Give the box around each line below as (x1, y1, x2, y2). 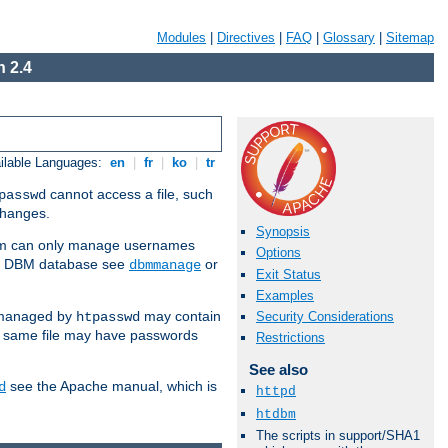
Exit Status (256, 266, 321, 282)
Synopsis (256, 224, 310, 240)
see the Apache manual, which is (6, 378, 217, 395)
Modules (157, 30, 206, 45)
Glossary (323, 30, 375, 45)
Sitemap (386, 30, 434, 45)
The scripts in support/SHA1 (256, 427, 420, 443)
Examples (256, 287, 314, 303)
